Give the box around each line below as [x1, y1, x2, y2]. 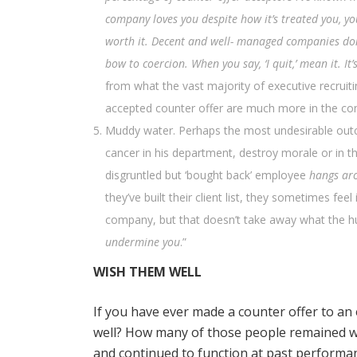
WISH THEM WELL [93, 263, 202, 280]
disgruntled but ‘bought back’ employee [105, 167, 309, 182]
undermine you [105, 234, 180, 249]
